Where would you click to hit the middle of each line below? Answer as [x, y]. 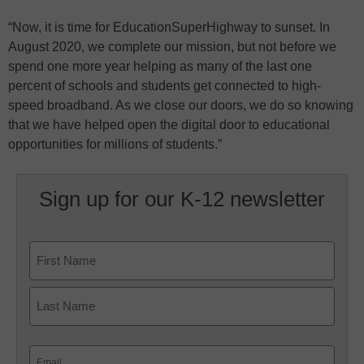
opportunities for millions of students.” [115, 145]
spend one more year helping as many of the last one [160, 67]
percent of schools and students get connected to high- [165, 86]
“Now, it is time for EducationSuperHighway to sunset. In [169, 28]
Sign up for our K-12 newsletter [182, 199]
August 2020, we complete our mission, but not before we [172, 47]
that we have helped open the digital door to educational [169, 125]
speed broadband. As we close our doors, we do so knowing [181, 106]
